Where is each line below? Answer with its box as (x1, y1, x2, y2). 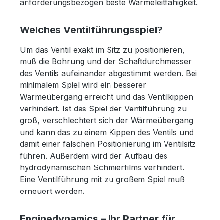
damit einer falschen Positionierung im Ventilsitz (20, 139, 196, 149)
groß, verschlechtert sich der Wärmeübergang (20, 115, 193, 125)
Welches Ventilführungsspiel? (20, 24, 165, 36)
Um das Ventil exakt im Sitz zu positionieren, (20, 45, 185, 55)
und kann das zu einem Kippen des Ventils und (20, 127, 193, 137)
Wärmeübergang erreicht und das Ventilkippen (20, 92, 193, 102)
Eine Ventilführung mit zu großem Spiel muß (20, 174, 185, 184)
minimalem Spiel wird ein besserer (20, 80, 146, 90)
